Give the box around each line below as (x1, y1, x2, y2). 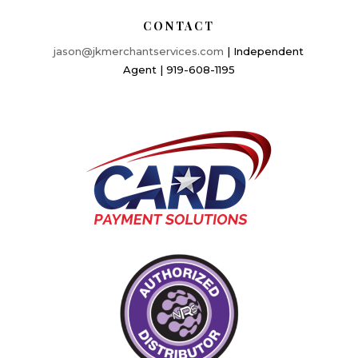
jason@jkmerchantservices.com (54, 44, 225, 58)
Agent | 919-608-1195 (122, 62, 235, 76)
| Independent (224, 44, 304, 58)
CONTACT (143, 18, 215, 34)
